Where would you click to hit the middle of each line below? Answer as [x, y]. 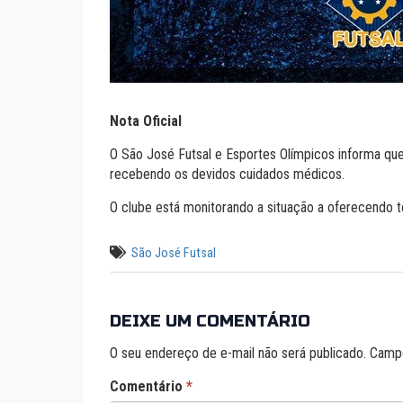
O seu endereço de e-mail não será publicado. [238, 353]
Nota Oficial [146, 121]
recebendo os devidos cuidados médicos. [227, 174]
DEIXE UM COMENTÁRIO [210, 321]
